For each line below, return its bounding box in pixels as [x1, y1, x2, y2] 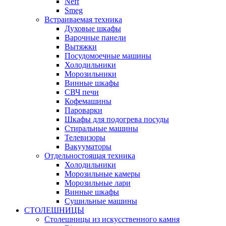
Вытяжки [65, 42, 97, 51]
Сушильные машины [65, 196, 137, 205]
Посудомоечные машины [65, 51, 151, 60]
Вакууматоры [65, 142, 111, 151]
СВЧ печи [65, 87, 99, 96]
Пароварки [65, 105, 102, 115]
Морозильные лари [65, 178, 131, 187]
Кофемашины [65, 96, 111, 105]
